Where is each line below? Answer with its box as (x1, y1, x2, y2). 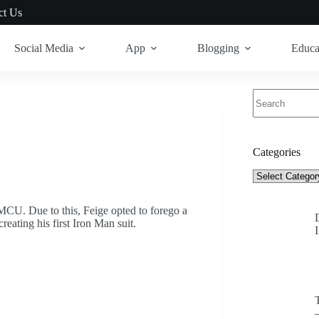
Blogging (197, 41, 239, 54)
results (252, 101, 281, 113)
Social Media (14, 41, 73, 54)
